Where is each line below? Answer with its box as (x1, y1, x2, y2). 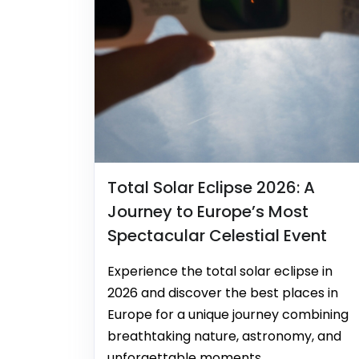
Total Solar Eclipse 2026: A (107, 176, 315, 199)
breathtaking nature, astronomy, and (107, 327, 341, 345)
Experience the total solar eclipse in (107, 262, 333, 280)
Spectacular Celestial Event (107, 224, 327, 247)
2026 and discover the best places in (107, 284, 338, 302)
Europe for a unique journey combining (107, 305, 349, 324)
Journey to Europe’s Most (107, 200, 309, 223)
